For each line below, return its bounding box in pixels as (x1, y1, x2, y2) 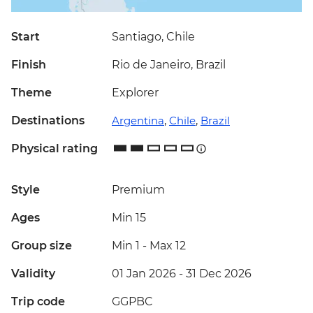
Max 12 (150, 239, 186, 253)
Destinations (11, 114, 85, 128)
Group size (11, 239, 72, 253)
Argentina (112, 114, 164, 128)
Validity (11, 267, 55, 281)
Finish (11, 58, 46, 72)
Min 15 (112, 211, 146, 225)
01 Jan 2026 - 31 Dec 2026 (112, 267, 252, 281)
